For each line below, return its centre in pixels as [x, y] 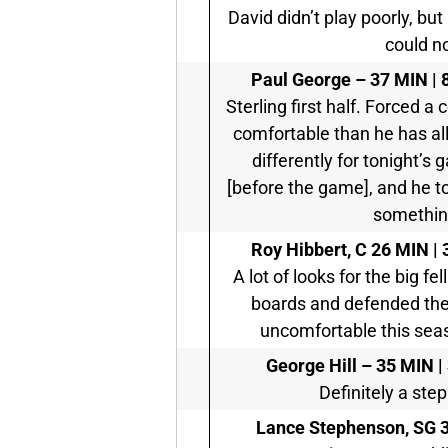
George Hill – [318, 366]
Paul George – [308, 80]
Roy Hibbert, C [308, 250]
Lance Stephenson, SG [346, 428]
